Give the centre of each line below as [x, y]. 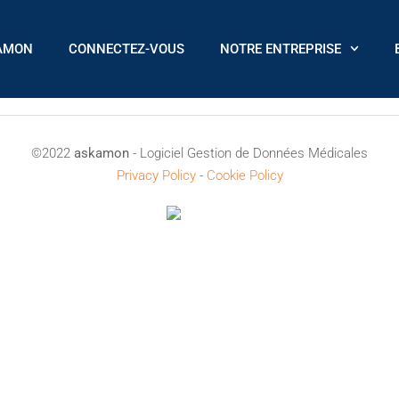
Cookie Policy [244, 175]
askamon [102, 153]
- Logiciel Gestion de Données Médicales [248, 153]
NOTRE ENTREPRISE [280, 49]
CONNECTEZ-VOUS [126, 49]
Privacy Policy [156, 175]
